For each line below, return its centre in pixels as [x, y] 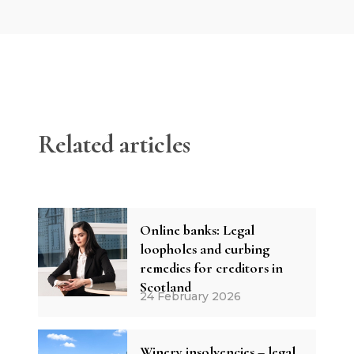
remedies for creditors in [211, 267]
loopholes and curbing [204, 249]
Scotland [165, 286]
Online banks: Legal [197, 230]
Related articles [114, 144]
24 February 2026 [190, 296]
